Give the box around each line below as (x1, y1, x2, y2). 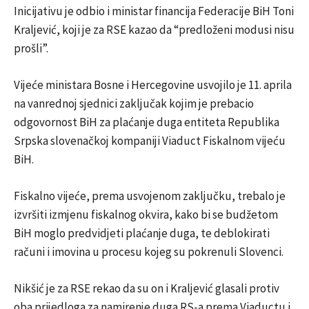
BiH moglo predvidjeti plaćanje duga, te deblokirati (14, 225, 270, 241)
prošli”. (14, 40, 48, 56)
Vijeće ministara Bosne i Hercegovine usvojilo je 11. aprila (14, 77, 292, 92)
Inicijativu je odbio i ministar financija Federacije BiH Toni (14, 3, 294, 19)
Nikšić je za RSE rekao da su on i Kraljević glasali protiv (14, 280, 279, 296)
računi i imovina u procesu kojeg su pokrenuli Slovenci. (14, 243, 283, 259)
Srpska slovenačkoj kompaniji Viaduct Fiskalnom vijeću (14, 132, 286, 148)
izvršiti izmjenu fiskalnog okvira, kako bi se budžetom (14, 206, 278, 222)
